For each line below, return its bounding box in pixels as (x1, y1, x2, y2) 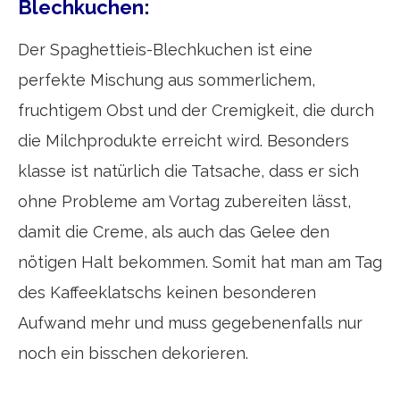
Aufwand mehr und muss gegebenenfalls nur (18, 312, 362, 332)
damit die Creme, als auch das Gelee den (18, 221, 329, 241)
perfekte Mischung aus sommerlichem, (18, 70, 315, 89)
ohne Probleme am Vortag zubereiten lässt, (18, 191, 351, 211)
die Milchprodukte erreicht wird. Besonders (18, 130, 349, 150)
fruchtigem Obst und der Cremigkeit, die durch (18, 100, 374, 120)
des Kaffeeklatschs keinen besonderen (18, 282, 316, 302)
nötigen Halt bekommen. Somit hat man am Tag (18, 252, 382, 271)
